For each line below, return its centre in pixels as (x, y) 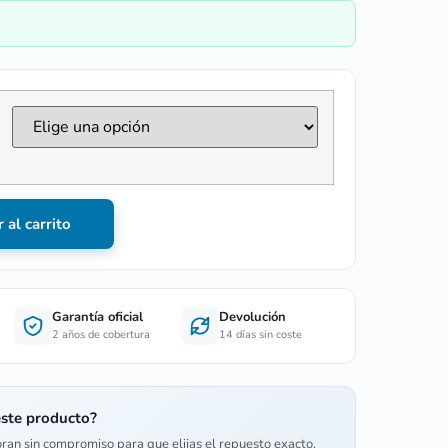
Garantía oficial (97, 317)
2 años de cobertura (100, 335)
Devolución (253, 317)
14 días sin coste (261, 335)
